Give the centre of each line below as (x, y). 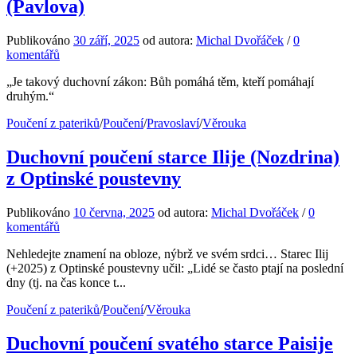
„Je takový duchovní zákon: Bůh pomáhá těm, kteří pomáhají (160, 82)
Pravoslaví (173, 124)
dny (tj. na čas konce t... (66, 282)
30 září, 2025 (106, 41)
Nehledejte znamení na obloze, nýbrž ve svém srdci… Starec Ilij (167, 253)
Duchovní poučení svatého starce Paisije (170, 343)
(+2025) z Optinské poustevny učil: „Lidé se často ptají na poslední (175, 268)
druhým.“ (30, 96)
